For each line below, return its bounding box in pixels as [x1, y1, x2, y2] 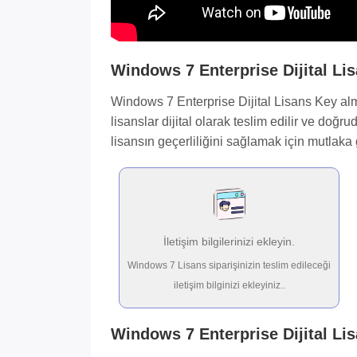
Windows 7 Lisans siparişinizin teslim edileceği [127, 260, 331, 272]
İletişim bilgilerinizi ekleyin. [163, 235, 295, 249]
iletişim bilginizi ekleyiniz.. [173, 280, 285, 292]
